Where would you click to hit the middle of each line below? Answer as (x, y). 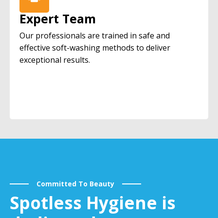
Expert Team (58, 18)
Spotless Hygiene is (93, 203)
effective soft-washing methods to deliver (95, 48)
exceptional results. (55, 60)
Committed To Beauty (75, 184)
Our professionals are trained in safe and (95, 36)
